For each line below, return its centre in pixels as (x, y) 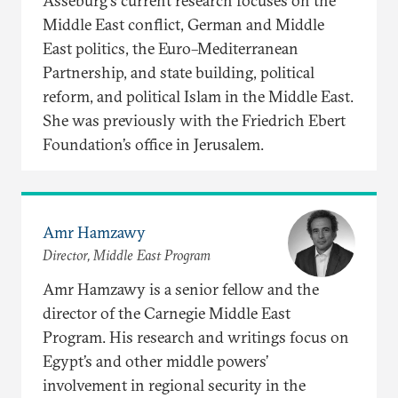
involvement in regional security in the (174, 385)
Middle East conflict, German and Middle (183, 24)
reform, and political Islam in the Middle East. (198, 96)
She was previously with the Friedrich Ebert (194, 120)
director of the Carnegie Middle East (167, 313)
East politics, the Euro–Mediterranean (171, 48)
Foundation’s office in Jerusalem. (153, 144)
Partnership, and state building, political (179, 72)
